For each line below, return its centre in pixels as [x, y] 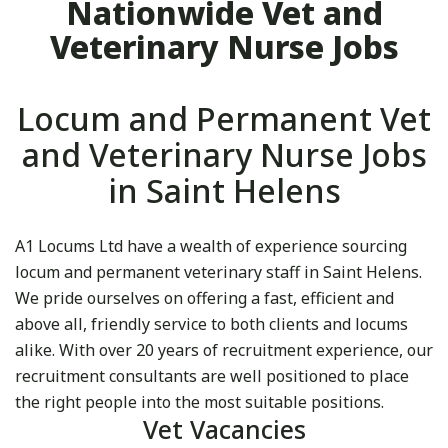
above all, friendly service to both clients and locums [211, 324]
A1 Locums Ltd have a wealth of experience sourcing [211, 246]
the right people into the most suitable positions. [199, 402]
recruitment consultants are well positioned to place [212, 376]
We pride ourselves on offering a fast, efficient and [204, 298]
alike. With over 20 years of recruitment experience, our [224, 350]
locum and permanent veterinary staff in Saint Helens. [218, 272]
